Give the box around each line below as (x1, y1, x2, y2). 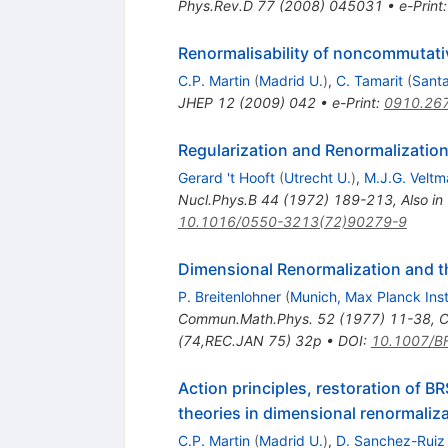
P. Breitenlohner (177, 288, 281, 306)
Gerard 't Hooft (177, 169, 275, 187)
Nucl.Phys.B (177, 191, 257, 209)
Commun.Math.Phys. (177, 310, 313, 328)
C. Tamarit (335, 72, 403, 90)
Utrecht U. (283, 169, 351, 187)
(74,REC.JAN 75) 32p (177, 332, 322, 350)
